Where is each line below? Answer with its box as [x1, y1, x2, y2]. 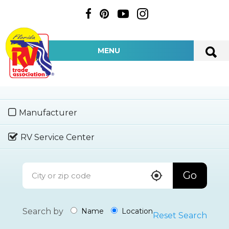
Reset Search [152, 210, 207, 220]
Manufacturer [19, 107, 77, 118]
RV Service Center [20, 132, 95, 142]
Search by [22, 206, 63, 216]
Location [119, 207, 153, 216]
